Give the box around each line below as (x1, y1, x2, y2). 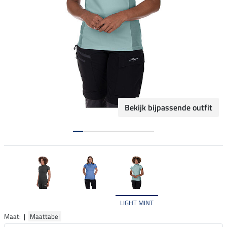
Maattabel (28, 211, 61, 221)
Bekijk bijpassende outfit (125, 101, 212, 114)
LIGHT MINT (120, 197, 154, 208)
